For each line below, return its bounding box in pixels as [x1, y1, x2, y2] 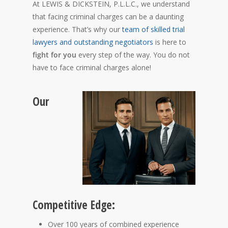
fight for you [33, 49, 76, 60]
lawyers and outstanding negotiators [33, 37, 153, 47]
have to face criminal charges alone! [33, 62, 151, 72]
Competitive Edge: [33, 196, 115, 213]
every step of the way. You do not [76, 49, 190, 60]
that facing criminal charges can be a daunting [33, 11, 184, 21]
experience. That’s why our [33, 24, 122, 34]
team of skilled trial [122, 24, 185, 34]
